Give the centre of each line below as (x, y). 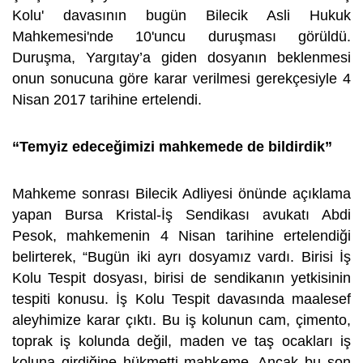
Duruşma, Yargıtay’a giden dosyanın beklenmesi (181, 58)
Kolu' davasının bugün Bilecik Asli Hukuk (181, 15)
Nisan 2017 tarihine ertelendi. (107, 100)
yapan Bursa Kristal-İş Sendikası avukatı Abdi (181, 215)
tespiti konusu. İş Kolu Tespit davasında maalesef (181, 299)
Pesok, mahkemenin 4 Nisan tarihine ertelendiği (181, 236)
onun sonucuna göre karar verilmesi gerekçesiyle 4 (181, 79)
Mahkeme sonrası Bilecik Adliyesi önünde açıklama (181, 194)
